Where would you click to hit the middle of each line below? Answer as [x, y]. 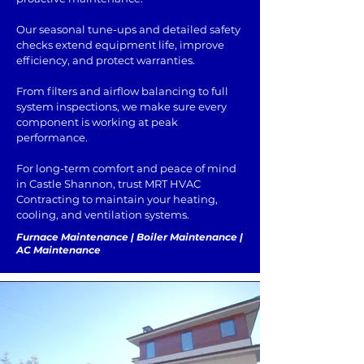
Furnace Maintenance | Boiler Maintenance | [130, 237]
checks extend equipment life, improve [120, 45]
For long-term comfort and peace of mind [126, 168]
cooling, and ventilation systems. [103, 214]
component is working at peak [97, 122]
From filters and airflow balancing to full [122, 91]
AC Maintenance [58, 250]
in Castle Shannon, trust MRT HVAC [108, 184]
